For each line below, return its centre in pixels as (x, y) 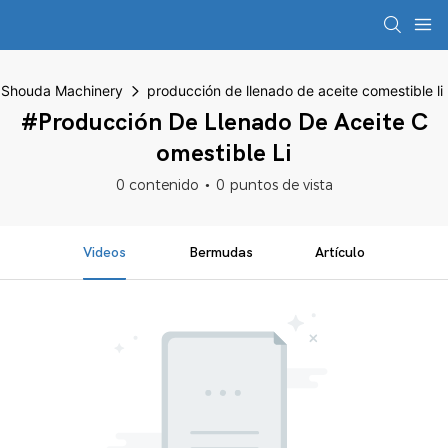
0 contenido (157, 185)
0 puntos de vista (274, 185)
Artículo (340, 252)
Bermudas (220, 252)
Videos (104, 252)
